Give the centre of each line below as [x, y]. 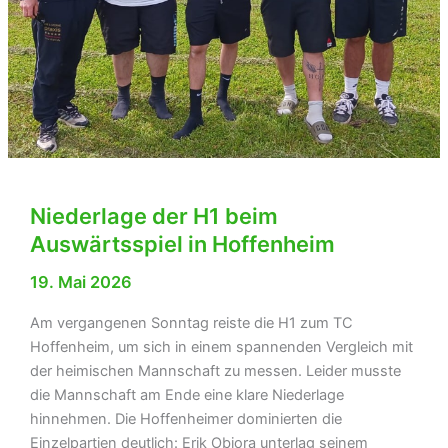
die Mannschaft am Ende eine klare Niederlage [186, 394]
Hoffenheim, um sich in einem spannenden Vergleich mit [221, 346]
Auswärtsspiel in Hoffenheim [182, 244]
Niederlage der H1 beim [153, 216]
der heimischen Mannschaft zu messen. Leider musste [215, 370]
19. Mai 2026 [80, 282]
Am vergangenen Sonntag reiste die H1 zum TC [191, 322]
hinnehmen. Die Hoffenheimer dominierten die [185, 418]
